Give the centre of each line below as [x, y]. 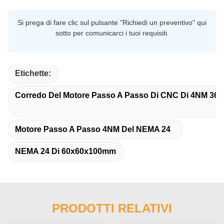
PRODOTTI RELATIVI [112, 208]
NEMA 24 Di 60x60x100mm [65, 151]
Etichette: [33, 73]
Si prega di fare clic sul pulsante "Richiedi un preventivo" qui [112, 22]
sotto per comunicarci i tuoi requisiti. [112, 33]
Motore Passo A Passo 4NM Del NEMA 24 [93, 129]
